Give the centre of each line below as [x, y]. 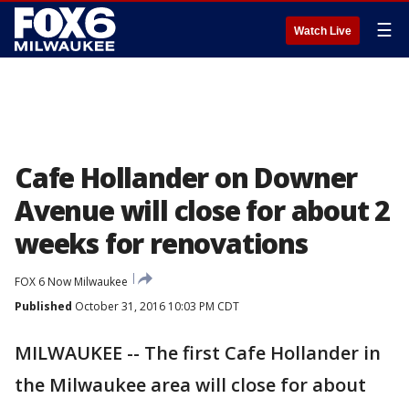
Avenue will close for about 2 [203, 210]
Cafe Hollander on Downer [186, 178]
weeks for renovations [161, 243]
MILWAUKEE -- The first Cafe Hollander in [198, 353]
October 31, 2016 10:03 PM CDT [156, 306]
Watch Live [323, 31]
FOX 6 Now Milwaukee [71, 282]
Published [43, 306]
